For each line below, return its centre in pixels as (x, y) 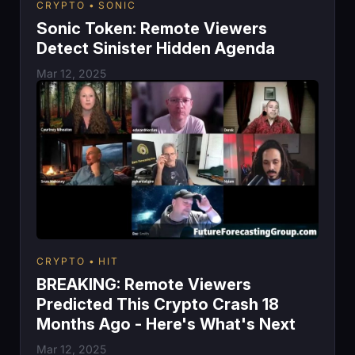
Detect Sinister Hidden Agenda (156, 49)
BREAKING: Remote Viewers (144, 284)
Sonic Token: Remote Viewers (152, 29)
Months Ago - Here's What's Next (166, 324)
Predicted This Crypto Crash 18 (158, 304)
